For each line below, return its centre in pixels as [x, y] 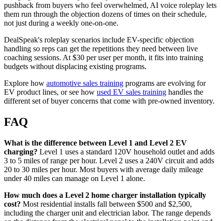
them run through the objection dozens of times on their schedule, [105, 14]
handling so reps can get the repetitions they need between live [101, 49]
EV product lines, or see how [50, 92]
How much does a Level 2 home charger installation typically [105, 195]
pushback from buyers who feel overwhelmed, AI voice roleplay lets [110, 5]
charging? [21, 152]
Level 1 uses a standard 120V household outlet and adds [126, 152]
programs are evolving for [165, 83]
